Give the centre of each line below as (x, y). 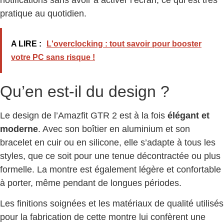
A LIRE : (26, 43)
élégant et (188, 115)
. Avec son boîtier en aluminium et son (114, 129)
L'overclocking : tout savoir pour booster (124, 43)
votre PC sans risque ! (53, 57)
